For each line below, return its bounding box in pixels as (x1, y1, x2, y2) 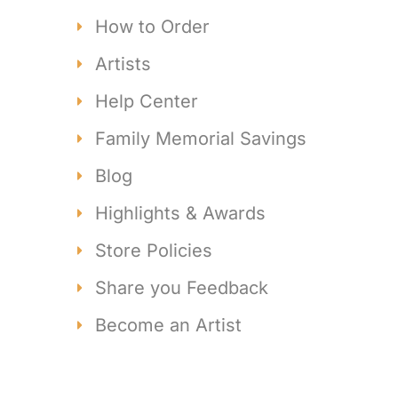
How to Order (95, 15, 210, 37)
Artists (95, 52, 151, 75)
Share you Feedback (95, 276, 268, 298)
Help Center (95, 90, 198, 112)
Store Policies (95, 239, 212, 261)
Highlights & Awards (95, 202, 266, 224)
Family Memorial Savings (95, 127, 306, 149)
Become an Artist (95, 314, 242, 336)
